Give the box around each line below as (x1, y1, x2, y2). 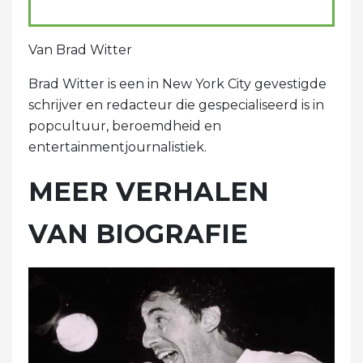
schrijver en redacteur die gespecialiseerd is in (28, 97, 324, 113)
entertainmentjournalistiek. (28, 139, 207, 156)
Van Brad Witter (28, 42, 132, 58)
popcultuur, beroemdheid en (28, 118, 221, 135)
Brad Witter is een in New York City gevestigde (28, 76, 327, 92)
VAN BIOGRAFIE (28, 218, 248, 250)
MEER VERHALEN (28, 176, 269, 208)
